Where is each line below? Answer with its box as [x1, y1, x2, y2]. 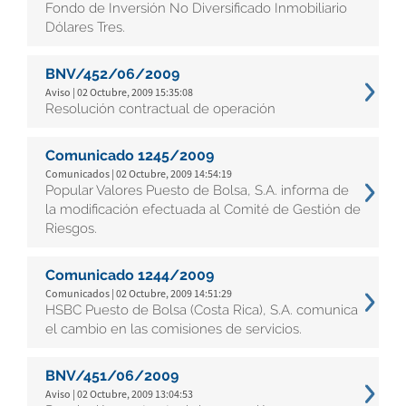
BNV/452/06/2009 [45, 65, 179, 82]
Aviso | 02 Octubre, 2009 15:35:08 [45, 85, 193, 99]
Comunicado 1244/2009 [45, 266, 214, 284]
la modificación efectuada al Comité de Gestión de [45, 201, 361, 217]
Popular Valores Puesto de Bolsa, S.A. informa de [45, 182, 349, 198]
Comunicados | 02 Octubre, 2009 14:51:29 [45, 286, 232, 300]
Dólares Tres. [45, 19, 125, 35]
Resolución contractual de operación [45, 101, 275, 117]
